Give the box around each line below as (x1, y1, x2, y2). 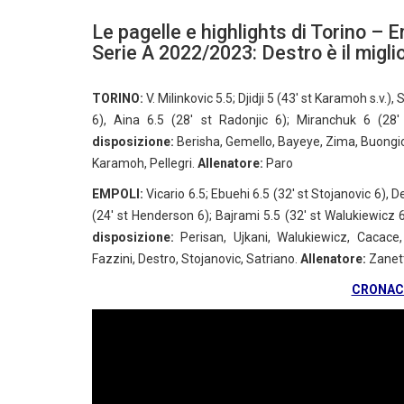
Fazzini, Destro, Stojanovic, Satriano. (92, 252, 300, 266)
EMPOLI (92, 187, 140, 201)
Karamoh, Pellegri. (92, 156, 197, 170)
